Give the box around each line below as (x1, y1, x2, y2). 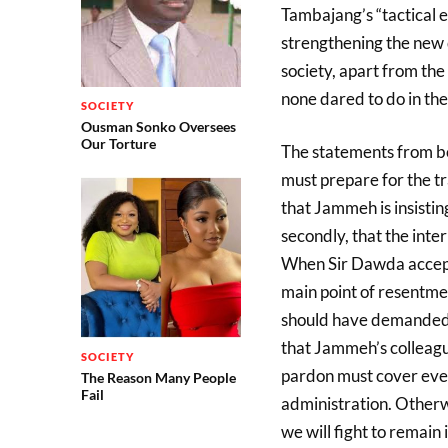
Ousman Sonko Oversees (80, 117, 236, 135)
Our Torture (80, 134, 156, 152)
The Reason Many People (80, 369, 236, 387)
